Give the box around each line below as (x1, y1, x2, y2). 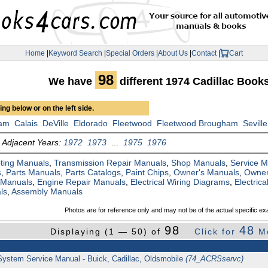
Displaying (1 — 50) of (50, 227, 165, 237)
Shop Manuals (171, 158, 226, 168)
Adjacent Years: (2, 138, 64, 148)
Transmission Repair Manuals (54, 158, 167, 168)
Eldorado (74, 118, 108, 129)
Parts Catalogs (65, 167, 121, 178)
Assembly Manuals (11, 187, 83, 197)
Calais (14, 118, 38, 129)
